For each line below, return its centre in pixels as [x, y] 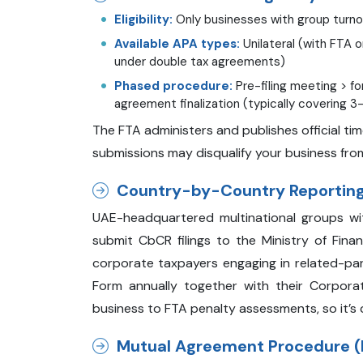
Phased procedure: [173, 85]
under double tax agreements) [200, 61]
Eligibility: [143, 19]
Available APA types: [177, 43]
